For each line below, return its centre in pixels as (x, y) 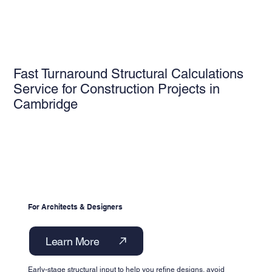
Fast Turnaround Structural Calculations (129, 73)
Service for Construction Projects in (117, 89)
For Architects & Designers (76, 206)
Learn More (72, 241)
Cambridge (46, 104)
